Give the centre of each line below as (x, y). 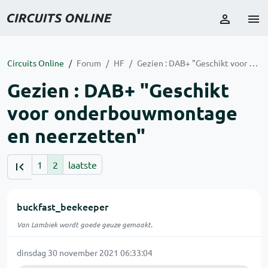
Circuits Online (36, 63)
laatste (83, 165)
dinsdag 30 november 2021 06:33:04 (85, 252)
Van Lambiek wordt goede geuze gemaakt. (85, 224)
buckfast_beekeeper (63, 206)
